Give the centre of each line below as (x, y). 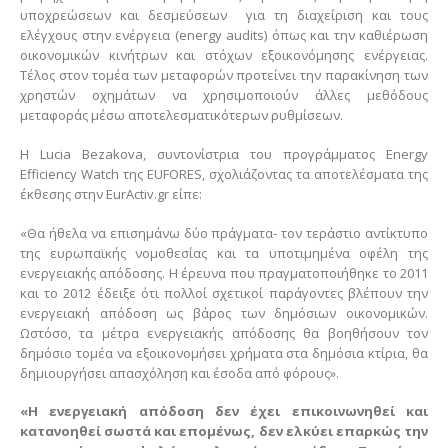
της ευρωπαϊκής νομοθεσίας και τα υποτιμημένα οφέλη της (224, 252)
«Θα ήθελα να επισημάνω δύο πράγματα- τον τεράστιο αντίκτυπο (224, 232)
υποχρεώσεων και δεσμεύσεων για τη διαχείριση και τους (224, 15)
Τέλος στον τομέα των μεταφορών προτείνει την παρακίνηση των (224, 75)
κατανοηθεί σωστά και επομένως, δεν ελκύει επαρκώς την (224, 431)
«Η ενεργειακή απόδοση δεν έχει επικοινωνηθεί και (224, 411)
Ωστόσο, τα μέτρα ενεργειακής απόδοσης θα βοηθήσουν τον (224, 332)
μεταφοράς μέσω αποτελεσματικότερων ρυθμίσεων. (181, 115)
